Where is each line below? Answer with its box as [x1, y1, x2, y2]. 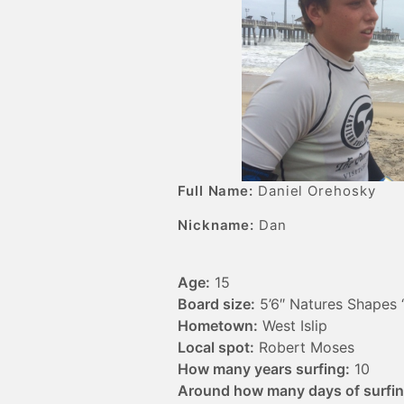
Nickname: [178, 216, 255, 234]
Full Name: [178, 182, 253, 200]
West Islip [258, 317, 327, 335]
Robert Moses [254, 338, 354, 357]
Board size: [178, 295, 255, 314]
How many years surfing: [178, 360, 350, 379]
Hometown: [178, 317, 258, 335]
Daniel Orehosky [253, 182, 376, 200]
